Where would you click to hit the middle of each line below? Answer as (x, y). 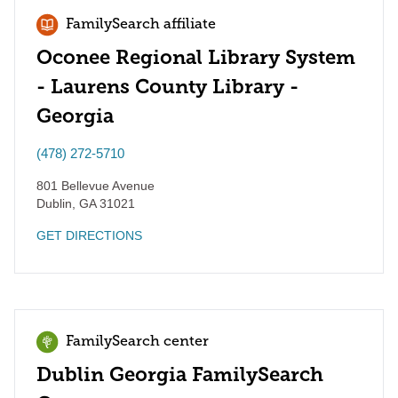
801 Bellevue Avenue (96, 186)
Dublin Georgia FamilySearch (180, 374)
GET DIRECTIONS (89, 235)
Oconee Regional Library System (196, 57)
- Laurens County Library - (167, 87)
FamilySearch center (137, 342)
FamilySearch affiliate (141, 25)
